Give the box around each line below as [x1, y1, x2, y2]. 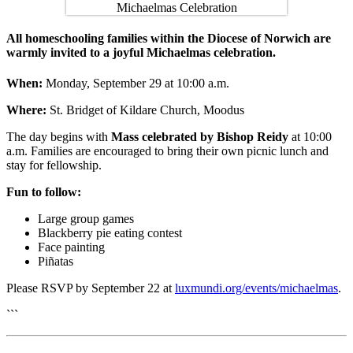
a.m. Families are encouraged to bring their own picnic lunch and [6, 144, 329, 158]
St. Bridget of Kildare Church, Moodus [46, 103, 244, 117]
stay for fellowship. [6, 158, 102, 173]
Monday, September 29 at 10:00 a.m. [43, 76, 229, 91]
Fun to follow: [6, 185, 81, 199]
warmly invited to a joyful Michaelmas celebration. [6, 45, 276, 59]
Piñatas [38, 255, 73, 269]
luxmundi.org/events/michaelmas [175, 281, 338, 295]
